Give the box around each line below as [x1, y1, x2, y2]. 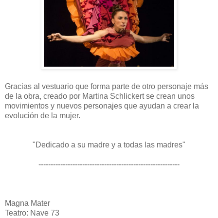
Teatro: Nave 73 [5, 208, 59, 217]
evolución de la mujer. [5, 111, 80, 120]
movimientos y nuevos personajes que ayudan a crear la [5, 101, 199, 110]
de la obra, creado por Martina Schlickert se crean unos [5, 91, 195, 100]
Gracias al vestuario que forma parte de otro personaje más [5, 82, 208, 91]
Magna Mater [5, 199, 50, 207]
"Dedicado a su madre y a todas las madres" [33, 140, 185, 149]
